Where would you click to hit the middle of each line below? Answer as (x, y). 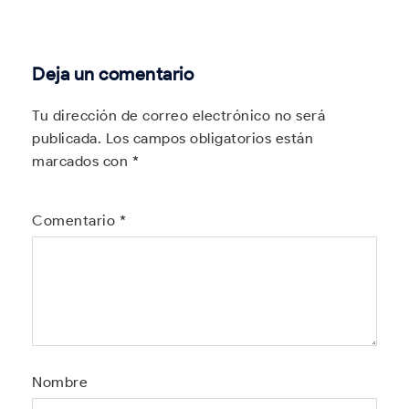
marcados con (82, 161)
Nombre (60, 382)
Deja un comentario (113, 74)
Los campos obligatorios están (209, 138)
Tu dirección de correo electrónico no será (178, 115)
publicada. (67, 138)
